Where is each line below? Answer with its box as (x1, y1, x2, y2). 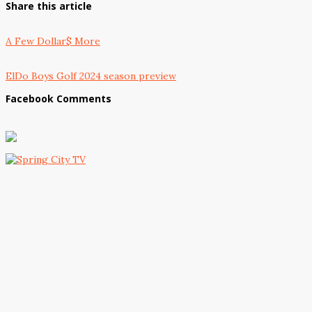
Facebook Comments (6, 92, 111, 105)
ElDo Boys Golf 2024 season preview (6, 70, 176, 82)
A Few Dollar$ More (6, 35, 100, 47)
